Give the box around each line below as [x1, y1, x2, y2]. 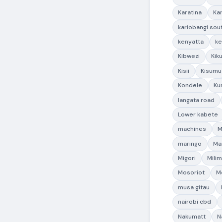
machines [178, 125, 207, 133]
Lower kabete [178, 110, 219, 118]
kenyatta [178, 38, 204, 46]
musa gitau [178, 183, 210, 191]
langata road [178, 96, 215, 104]
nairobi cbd [178, 198, 212, 206]
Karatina [178, 8, 202, 17]
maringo [178, 139, 202, 148]
